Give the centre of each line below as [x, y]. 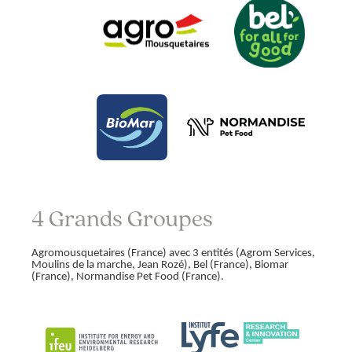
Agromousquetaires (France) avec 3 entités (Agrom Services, [173, 253]
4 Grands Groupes [122, 217]
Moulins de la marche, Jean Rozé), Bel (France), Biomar [160, 265]
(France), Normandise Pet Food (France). [128, 277]
